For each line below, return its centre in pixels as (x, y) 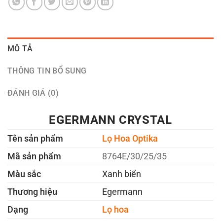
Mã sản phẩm (34, 156)
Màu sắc (24, 174)
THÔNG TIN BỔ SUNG (47, 71)
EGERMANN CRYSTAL (110, 120)
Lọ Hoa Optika (130, 139)
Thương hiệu (32, 192)
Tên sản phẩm (35, 139)
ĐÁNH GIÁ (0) (33, 93)
